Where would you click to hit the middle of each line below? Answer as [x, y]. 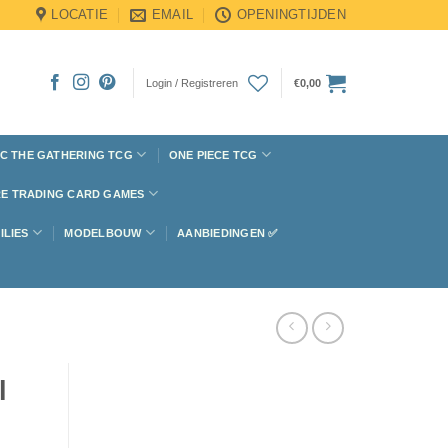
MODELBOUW [103, 232]
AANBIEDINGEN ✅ [227, 232]
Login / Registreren [192, 82]
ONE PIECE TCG [213, 154]
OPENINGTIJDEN [291, 14]
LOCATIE [80, 14]
